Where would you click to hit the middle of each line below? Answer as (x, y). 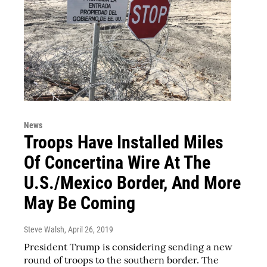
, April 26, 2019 (89, 229)
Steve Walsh (44, 229)
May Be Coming (80, 203)
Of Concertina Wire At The (117, 162)
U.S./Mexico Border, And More (132, 182)
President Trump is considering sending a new (128, 246)
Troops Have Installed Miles (124, 142)
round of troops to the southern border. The (121, 260)
